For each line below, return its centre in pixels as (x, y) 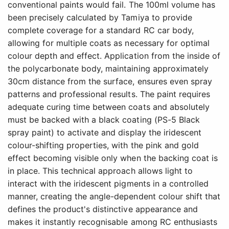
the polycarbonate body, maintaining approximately (108, 69)
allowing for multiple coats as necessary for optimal (109, 43)
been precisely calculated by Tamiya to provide (100, 18)
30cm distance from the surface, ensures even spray (110, 82)
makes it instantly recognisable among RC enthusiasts (112, 222)
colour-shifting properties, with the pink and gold (103, 145)
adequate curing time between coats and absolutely (109, 107)
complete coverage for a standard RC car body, (101, 30)
